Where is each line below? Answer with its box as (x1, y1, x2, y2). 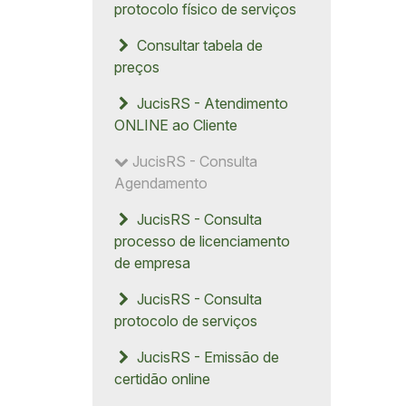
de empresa (114, 254, 190, 272)
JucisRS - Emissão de (132, 348, 279, 366)
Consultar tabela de (132, 36, 263, 54)
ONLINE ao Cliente (114, 116, 237, 134)
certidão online (114, 370, 210, 388)
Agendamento (114, 174, 208, 192)
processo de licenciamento (114, 232, 290, 250)
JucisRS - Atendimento (132, 94, 288, 112)
